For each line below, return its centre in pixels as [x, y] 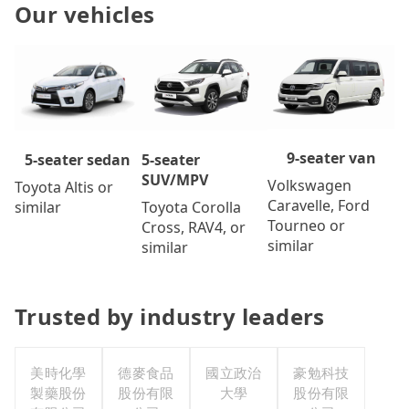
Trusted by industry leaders [170, 317]
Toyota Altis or [64, 188]
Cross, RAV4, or [193, 228]
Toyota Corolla [191, 208]
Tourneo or [307, 225]
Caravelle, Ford [319, 205]
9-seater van [331, 157]
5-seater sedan [78, 160]
